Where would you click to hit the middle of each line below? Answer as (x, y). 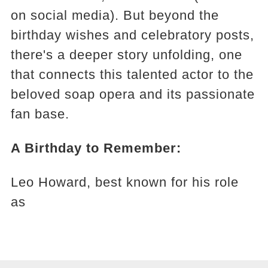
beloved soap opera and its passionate (133, 94)
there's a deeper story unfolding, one (126, 55)
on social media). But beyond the (115, 15)
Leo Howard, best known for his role (124, 182)
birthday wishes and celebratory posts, (132, 35)
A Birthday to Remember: (96, 148)
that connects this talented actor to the (132, 74)
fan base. (40, 114)
